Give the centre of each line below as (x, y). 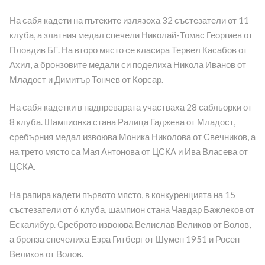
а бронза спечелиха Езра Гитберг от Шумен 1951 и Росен (124, 239)
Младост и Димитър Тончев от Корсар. (86, 79)
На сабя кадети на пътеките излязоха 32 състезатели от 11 (129, 20)
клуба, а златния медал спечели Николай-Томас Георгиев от (131, 35)
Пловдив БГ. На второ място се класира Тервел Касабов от (128, 49)
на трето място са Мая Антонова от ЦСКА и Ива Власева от (128, 152)
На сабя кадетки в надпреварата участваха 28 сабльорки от (130, 107)
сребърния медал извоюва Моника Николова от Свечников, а (132, 137)
